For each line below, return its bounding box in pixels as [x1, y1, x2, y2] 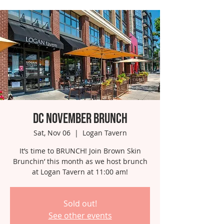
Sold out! [63, 198, 97, 209]
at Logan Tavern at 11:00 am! [32, 167, 128, 176]
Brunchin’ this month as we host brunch [12, 156, 147, 166]
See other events [48, 210, 112, 221]
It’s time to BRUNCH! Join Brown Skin [19, 146, 141, 155]
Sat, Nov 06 [33, 128, 70, 137]
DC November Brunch [32, 110, 127, 127]
